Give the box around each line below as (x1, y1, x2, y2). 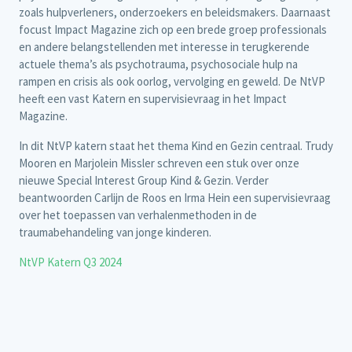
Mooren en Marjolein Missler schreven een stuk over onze (19, 156, 299, 171)
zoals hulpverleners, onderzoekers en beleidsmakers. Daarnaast (19, 5, 331, 20)
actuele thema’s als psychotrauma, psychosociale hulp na (19, 57, 298, 72)
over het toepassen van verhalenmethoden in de (19, 207, 257, 223)
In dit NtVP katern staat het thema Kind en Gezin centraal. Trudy (19, 138, 333, 154)
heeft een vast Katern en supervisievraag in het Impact (19, 91, 287, 107)
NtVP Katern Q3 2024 (19, 255, 121, 270)
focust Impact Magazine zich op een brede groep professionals (19, 22, 327, 38)
